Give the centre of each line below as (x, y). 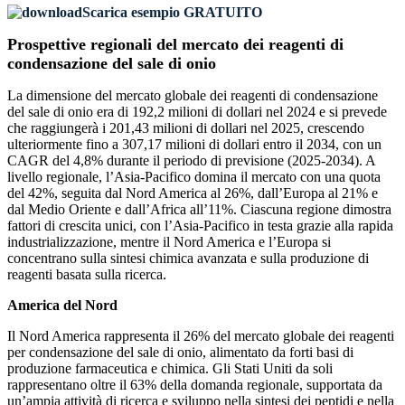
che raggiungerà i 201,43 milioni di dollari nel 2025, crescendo (186, 128)
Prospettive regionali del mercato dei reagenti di (175, 45)
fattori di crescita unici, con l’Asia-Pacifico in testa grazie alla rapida (200, 226)
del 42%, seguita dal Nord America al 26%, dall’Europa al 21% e (193, 193)
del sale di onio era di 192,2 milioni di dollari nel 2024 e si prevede (197, 112)
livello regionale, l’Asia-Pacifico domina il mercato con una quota (194, 177)
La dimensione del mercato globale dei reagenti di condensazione (193, 96)
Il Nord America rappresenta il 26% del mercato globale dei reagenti (201, 336)
